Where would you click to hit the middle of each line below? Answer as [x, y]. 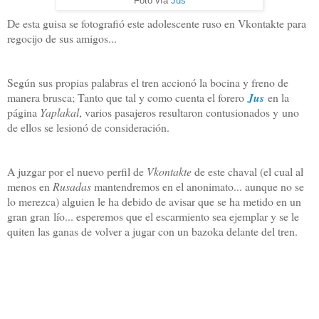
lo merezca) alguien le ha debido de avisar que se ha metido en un [154, 201]
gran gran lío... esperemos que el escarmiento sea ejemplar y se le [153, 216]
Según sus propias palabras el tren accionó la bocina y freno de [148, 82]
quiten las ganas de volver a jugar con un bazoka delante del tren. [152, 231]
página [23, 112]
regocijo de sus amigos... [62, 38]
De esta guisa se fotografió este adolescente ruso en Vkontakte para [157, 23]
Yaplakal [59, 112]
